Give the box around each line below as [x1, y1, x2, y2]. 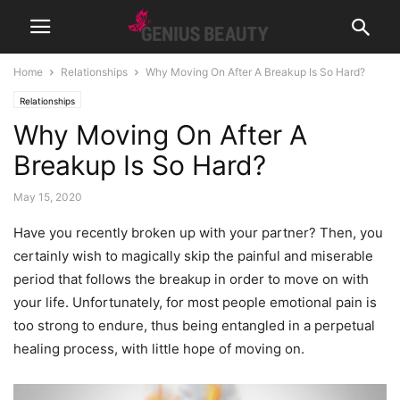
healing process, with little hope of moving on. [13, 340, 304, 357]
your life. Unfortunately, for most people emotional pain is [13, 294, 377, 311]
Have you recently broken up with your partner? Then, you [13, 224, 383, 241]
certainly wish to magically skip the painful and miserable [13, 247, 373, 264]
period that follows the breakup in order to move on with [13, 271, 369, 287]
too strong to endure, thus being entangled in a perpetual [13, 317, 375, 334]
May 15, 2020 [13, 190, 82, 204]
